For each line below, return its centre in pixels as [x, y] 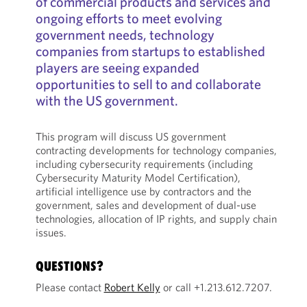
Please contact [70, 287]
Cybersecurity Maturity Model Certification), [138, 177]
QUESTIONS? [69, 266]
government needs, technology [125, 35]
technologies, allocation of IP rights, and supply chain [156, 219]
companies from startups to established [150, 51]
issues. [51, 232]
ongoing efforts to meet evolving [128, 18]
